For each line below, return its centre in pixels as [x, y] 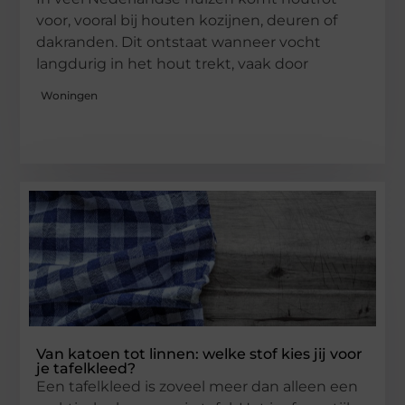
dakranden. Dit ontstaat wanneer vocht [179, 42]
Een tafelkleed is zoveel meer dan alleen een [198, 387]
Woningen [70, 96]
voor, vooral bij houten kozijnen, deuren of [187, 21]
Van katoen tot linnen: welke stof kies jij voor [200, 354]
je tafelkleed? [86, 369]
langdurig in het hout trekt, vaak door [173, 64]
